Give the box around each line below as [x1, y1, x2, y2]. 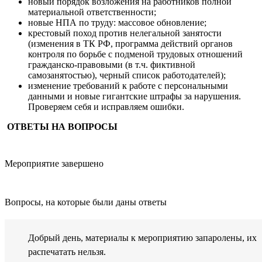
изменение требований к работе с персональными [28, 81, 228, 91]
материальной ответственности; [28, 7, 156, 18]
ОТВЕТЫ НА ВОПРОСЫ [7, 122, 118, 132]
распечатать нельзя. [28, 247, 106, 257]
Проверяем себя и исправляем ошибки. [28, 102, 184, 112]
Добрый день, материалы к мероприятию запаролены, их [28, 233, 257, 243]
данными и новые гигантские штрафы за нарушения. [28, 91, 241, 102]
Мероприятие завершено [5, 158, 104, 169]
